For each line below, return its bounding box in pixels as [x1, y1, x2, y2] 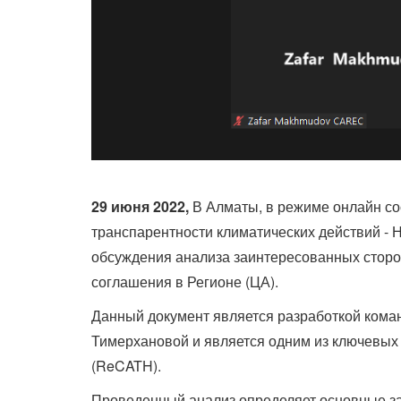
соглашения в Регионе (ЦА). [91, 271, 278, 293]
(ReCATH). [91, 355, 161, 377]
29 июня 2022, [91, 196, 189, 218]
